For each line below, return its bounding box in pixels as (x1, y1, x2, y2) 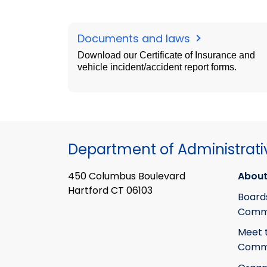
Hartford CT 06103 (68, 184, 153, 198)
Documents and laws (77, 31, 193, 46)
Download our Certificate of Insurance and (77, 50, 255, 60)
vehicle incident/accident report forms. (77, 62, 237, 72)
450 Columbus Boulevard (68, 169, 185, 184)
